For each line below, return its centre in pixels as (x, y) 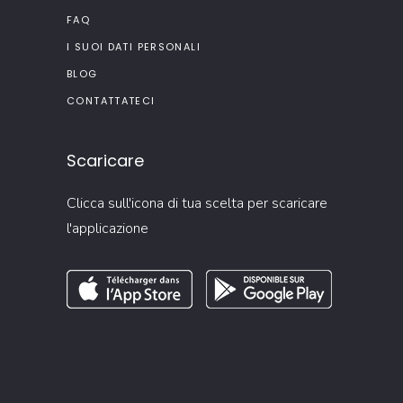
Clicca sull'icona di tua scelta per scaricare (197, 203)
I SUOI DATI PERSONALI (134, 46)
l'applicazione (107, 228)
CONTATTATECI (111, 100)
